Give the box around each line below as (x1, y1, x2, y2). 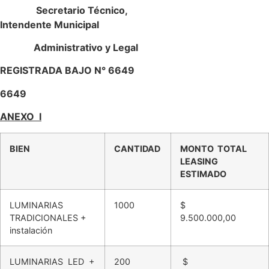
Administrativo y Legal (34, 41, 138, 53)
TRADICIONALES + (10, 212, 86, 223)
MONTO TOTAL (180, 143, 249, 154)
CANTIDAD (114, 143, 160, 154)
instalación (10, 225, 52, 235)
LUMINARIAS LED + (10, 256, 94, 267)
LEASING (180, 156, 220, 166)
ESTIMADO (180, 168, 226, 179)
